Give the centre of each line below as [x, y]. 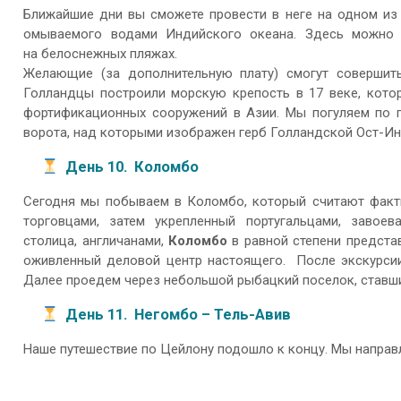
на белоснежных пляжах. [101, 54]
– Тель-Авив [246, 314]
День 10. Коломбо [132, 166]
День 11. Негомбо [132, 314]
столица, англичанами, [96, 241]
